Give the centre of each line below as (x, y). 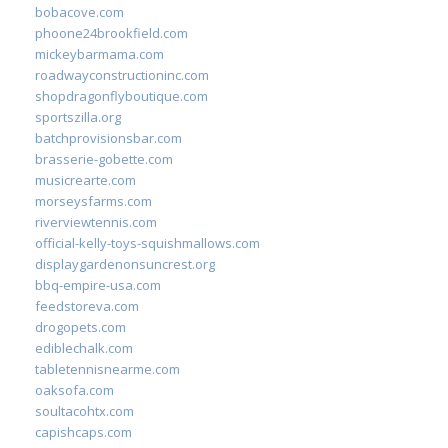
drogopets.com (80, 326)
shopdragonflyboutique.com (121, 95)
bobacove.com (79, 11)
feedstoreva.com (87, 305)
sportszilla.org (78, 116)
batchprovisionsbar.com (108, 137)
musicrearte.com (85, 179)
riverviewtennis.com (96, 221)
